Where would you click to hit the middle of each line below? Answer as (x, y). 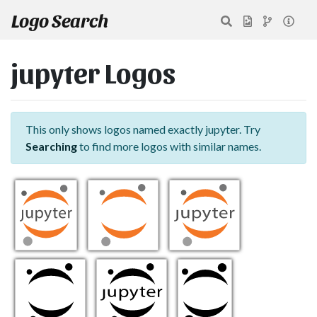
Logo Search (60, 19)
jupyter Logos (93, 71)
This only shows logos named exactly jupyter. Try (143, 129)
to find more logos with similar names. (169, 146)
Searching (51, 146)
